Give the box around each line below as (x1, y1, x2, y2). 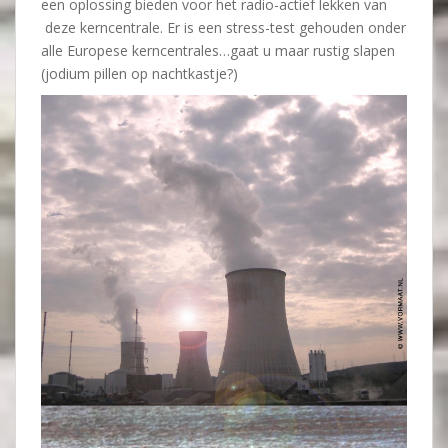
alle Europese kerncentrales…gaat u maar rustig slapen (41, 41, 395, 60)
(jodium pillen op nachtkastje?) (41, 64, 238, 83)
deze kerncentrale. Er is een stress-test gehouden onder (41, 18, 406, 37)
